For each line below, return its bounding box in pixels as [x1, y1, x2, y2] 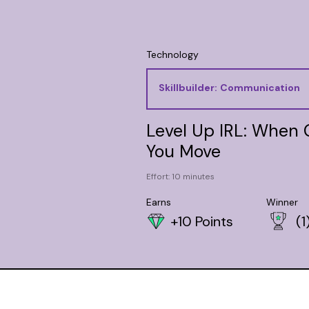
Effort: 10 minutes [146, 171, 215, 182]
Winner [266, 196, 298, 208]
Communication [219, 81, 300, 94]
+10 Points [170, 212, 233, 230]
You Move [146, 140, 221, 163]
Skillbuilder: [158, 81, 217, 94]
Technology [146, 48, 199, 61]
